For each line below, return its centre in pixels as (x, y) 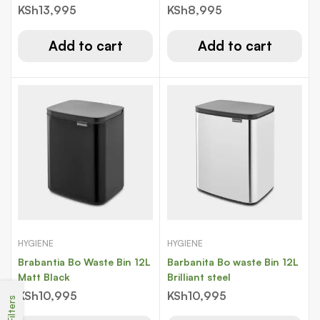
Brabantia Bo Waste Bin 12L (84, 262)
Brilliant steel (199, 277)
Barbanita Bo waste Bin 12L (233, 262)
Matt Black (44, 277)
